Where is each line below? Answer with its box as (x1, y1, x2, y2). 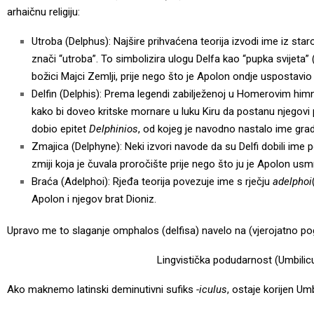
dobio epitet (32, 122, 89, 135)
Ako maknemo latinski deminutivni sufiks (7, 282, 196, 296)
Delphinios (89, 122, 138, 135)
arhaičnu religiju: (7, 5, 80, 18)
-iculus (196, 282, 227, 296)
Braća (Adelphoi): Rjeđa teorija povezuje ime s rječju (32, 175, 273, 188)
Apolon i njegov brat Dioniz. (32, 192, 156, 205)
